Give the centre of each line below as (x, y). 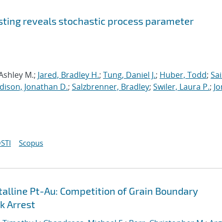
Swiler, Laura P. (181, 87)
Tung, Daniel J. (129, 75)
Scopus (31, 143)
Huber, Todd (183, 75)
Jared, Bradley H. (68, 75)
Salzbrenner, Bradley (111, 87)
